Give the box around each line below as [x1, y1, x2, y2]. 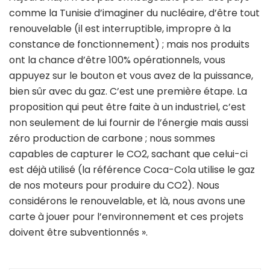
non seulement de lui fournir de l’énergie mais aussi [9, 115, 248, 130]
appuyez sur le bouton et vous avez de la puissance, [9, 68, 253, 83]
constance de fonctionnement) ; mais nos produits [9, 37, 250, 51]
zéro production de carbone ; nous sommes [9, 131, 215, 145]
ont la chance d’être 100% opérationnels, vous [9, 52, 225, 67]
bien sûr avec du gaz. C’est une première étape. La [9, 84, 247, 98]
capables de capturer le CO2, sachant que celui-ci [9, 146, 248, 161]
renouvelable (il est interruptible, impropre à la [9, 21, 231, 36]
